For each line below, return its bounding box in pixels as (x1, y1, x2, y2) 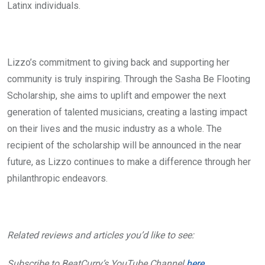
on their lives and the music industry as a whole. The (7, 123, 222, 134)
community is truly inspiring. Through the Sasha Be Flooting (7, 73, 250, 85)
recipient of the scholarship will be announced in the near (7, 140, 241, 151)
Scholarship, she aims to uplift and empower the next (7, 90, 226, 101)
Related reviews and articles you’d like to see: (7, 230, 194, 241)
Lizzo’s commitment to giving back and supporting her (7, 57, 230, 68)
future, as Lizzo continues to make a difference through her (7, 156, 251, 167)
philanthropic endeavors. (7, 173, 108, 184)
